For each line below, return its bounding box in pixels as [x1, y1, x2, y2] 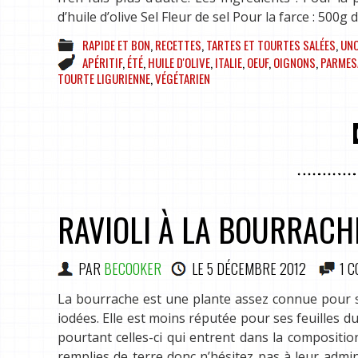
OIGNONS [273, 53, 316, 71]
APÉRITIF [82, 53, 122, 71]
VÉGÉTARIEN [155, 69, 210, 87]
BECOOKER [104, 257, 161, 279]
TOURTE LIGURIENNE [58, 69, 150, 87]
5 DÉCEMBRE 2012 [207, 257, 306, 279]
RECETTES [155, 35, 201, 54]
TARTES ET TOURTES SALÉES [206, 35, 336, 54]
